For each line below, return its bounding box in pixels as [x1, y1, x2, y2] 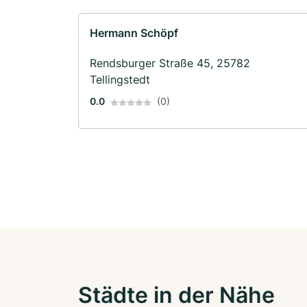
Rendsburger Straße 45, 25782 [90, 56, 250, 71]
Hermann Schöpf [90, 26, 178, 40]
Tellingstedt [90, 73, 150, 87]
